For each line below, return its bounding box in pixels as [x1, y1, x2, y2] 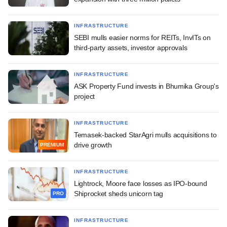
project [74, 92, 95, 100]
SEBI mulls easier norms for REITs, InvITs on [74, 33, 211, 42]
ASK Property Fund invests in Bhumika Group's [74, 82, 219, 90]
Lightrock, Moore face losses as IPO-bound [74, 179, 207, 187]
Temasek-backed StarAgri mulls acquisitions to [74, 130, 217, 139]
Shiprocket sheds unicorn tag [74, 189, 164, 198]
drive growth [74, 140, 112, 149]
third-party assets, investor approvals [74, 43, 187, 52]
